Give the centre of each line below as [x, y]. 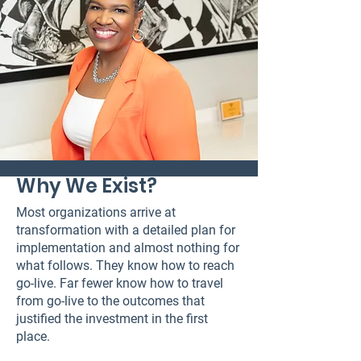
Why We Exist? [87, 186]
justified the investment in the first [112, 319]
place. [33, 336]
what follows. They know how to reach [125, 266]
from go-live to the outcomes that [110, 301]
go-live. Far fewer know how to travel [120, 283]
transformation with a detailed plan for [126, 230]
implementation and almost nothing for [128, 248]
